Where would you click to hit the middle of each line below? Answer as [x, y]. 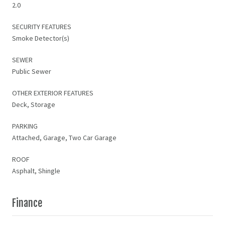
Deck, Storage [34, 104]
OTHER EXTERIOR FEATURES [53, 93]
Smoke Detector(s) [41, 38]
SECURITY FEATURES [42, 26]
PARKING [25, 126]
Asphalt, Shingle [36, 171]
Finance [27, 203]
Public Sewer [32, 71]
